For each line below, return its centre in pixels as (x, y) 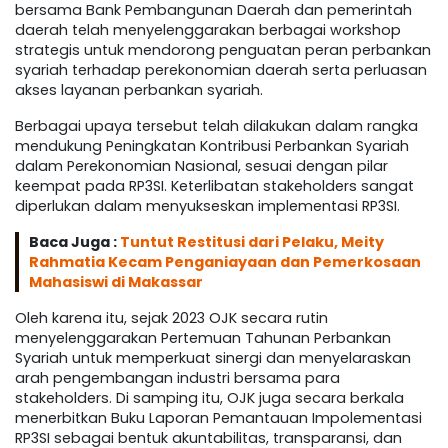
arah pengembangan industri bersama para (177, 378)
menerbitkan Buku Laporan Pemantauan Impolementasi (218, 418)
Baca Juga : (74, 242)
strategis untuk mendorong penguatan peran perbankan (223, 50)
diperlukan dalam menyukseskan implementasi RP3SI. (207, 206)
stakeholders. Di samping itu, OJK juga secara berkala (209, 398)
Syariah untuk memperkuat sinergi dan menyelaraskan (213, 358)
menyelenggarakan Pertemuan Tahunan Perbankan (203, 338)
